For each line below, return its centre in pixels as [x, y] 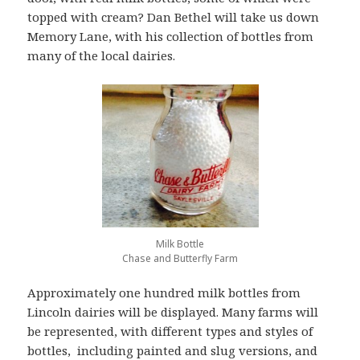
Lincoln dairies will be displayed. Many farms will [173, 312]
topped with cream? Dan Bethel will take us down [174, 17]
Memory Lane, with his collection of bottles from [171, 37]
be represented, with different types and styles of [170, 331]
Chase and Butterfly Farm [180, 259]
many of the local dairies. [102, 56]
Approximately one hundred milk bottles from [164, 293]
